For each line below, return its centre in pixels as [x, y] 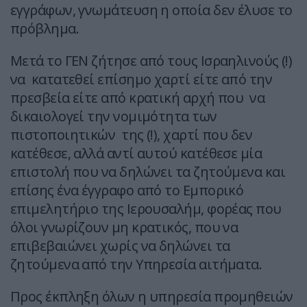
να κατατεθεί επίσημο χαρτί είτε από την [142, 79]
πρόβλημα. [45, 29]
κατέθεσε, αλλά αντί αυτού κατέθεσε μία [136, 153]
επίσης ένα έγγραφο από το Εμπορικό [127, 191]
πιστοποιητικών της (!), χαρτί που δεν [132, 135]
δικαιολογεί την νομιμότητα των [114, 116]
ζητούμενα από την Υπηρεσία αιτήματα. [136, 265]
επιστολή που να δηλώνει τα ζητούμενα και [148, 172]
